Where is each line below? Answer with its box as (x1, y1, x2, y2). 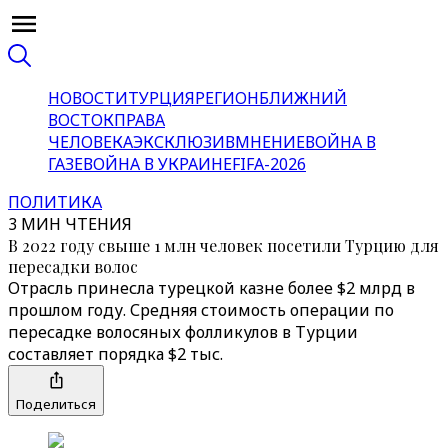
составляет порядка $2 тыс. (8, 343, 223, 365)
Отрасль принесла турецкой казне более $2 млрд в (8, 277, 415, 299)
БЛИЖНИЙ (259, 87, 347, 109)
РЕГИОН (195, 87, 259, 109)
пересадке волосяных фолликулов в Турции (8, 321, 358, 343)
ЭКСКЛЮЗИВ (133, 131, 235, 153)
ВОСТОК (48, 109, 114, 131)
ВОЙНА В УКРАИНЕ (83, 153, 232, 175)
